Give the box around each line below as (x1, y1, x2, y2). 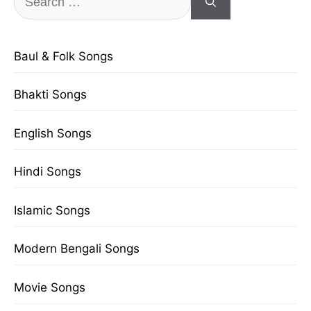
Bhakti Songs (14, 87, 87, 101)
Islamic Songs (14, 203, 90, 217)
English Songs (14, 126, 92, 140)
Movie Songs (14, 280, 85, 294)
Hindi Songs (14, 165, 81, 178)
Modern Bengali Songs (14, 242, 140, 255)
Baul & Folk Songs (14, 49, 113, 63)
